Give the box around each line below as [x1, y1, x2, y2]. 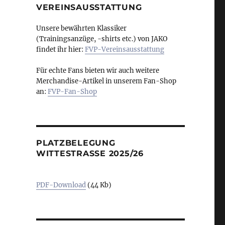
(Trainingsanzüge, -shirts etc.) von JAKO [36, 35, 167, 44]
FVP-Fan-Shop [47, 87, 97, 96]
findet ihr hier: [36, 45, 85, 54]
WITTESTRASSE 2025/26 [36, 149, 139, 159]
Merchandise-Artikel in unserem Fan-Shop [36, 77, 176, 86]
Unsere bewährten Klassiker [36, 24, 127, 33]
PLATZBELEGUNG [36, 138, 116, 148]
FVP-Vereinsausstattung [84, 45, 164, 54]
